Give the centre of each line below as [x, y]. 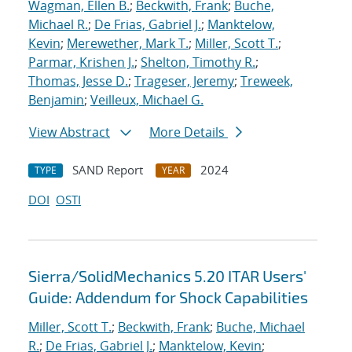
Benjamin [56, 100]
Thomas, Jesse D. [78, 81]
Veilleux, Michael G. [147, 100]
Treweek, [267, 81]
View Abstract [70, 132]
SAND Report [108, 170]
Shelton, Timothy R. [198, 62]
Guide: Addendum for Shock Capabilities [168, 297]
